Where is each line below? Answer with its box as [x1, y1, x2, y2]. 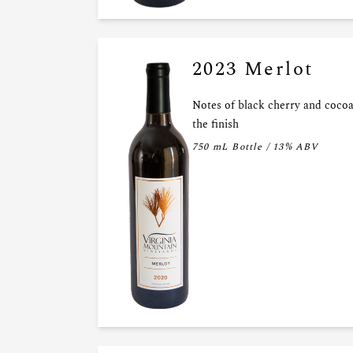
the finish [192, 116, 239, 133]
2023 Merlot [192, 55, 314, 84]
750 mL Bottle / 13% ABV [192, 139, 319, 155]
